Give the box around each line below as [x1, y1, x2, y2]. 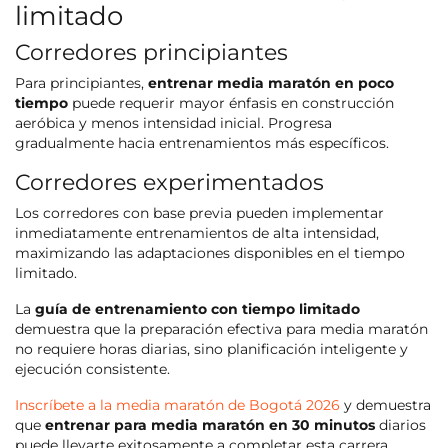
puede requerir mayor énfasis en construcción [68, 94, 394, 111]
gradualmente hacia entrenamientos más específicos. [15, 134, 389, 151]
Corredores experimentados [15, 167, 324, 196]
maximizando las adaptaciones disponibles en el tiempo [15, 244, 405, 261]
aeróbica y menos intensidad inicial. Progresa [15, 114, 332, 131]
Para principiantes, [15, 74, 148, 91]
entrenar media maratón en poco [148, 74, 394, 91]
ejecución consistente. [15, 360, 170, 377]
